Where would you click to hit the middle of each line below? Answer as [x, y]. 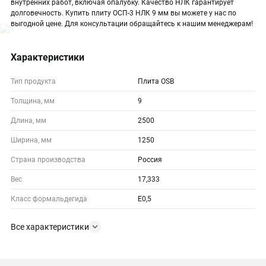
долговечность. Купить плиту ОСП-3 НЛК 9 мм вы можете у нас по [123, 13]
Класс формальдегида [49, 199]
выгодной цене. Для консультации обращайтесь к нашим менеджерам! [132, 24]
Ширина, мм [31, 140]
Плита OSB [156, 81]
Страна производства [48, 160]
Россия [150, 160]
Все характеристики [50, 227]
